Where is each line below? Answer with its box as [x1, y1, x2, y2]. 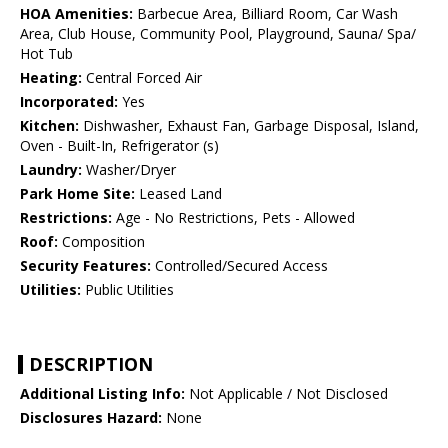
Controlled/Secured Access [151, 256, 328, 276]
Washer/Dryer [82, 160, 176, 180]
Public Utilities [81, 280, 174, 300]
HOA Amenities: [20, 4, 133, 24]
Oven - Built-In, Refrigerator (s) [20, 136, 219, 156]
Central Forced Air [82, 68, 202, 88]
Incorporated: [20, 92, 118, 112]
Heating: [20, 68, 82, 88]
